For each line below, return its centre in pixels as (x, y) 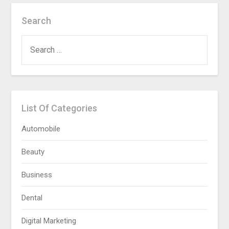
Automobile (41, 129)
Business (37, 175)
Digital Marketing (49, 221)
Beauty (33, 152)
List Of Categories (60, 108)
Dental (32, 198)
